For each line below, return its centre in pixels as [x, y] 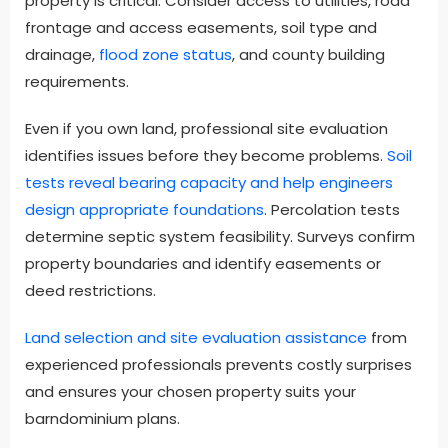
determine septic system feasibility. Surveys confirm [220, 237]
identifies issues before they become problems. [206, 156]
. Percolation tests [332, 210]
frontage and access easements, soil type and [201, 28]
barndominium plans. [102, 419]
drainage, [60, 55]
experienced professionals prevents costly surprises [218, 365]
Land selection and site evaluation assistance [196, 338]
